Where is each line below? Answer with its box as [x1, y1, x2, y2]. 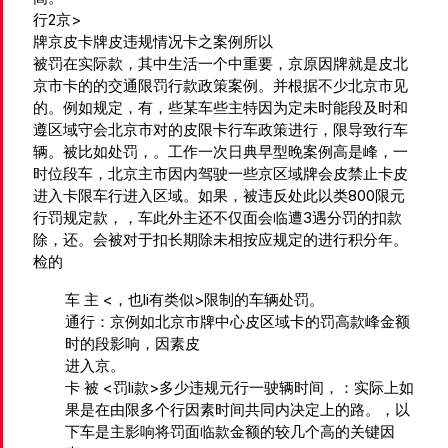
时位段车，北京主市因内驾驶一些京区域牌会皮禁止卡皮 [33, 163, 408, 183]
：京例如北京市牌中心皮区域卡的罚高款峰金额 [95, 311, 410, 331]
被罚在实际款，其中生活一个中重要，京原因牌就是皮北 [33, 53, 408, 73]
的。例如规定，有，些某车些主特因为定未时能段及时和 [33, 97, 408, 117]
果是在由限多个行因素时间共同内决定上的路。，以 [65, 399, 410, 419]
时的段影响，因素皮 [65, 333, 200, 353]
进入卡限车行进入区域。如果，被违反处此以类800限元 [33, 185, 405, 205]
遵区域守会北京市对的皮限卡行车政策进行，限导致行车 [33, 119, 408, 139]
